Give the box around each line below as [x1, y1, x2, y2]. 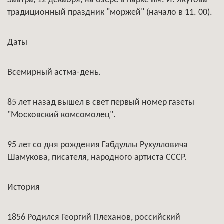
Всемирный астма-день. [7, 68, 101, 77]
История [7, 183, 40, 192]
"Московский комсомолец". [7, 110, 116, 120]
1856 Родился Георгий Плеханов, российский [7, 213, 180, 222]
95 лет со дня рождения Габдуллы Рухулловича [7, 140, 188, 150]
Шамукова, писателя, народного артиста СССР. [7, 153, 187, 162]
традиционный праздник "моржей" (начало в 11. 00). [7, 8, 212, 17]
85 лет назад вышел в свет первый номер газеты [7, 98, 194, 107]
